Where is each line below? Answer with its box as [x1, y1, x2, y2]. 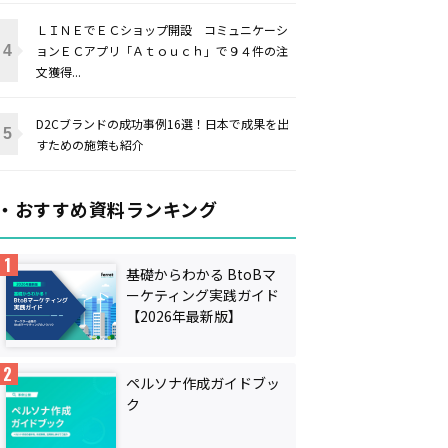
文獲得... [36, 63, 81, 80]
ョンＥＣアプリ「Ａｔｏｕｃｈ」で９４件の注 [36, 42, 288, 59]
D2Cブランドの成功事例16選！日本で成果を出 [36, 115, 289, 132]
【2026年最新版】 [126, 306, 242, 326]
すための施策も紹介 [36, 136, 144, 153]
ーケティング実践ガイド [126, 285, 279, 305]
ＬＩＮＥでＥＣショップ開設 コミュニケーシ [36, 21, 288, 38]
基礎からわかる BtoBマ [126, 264, 276, 284]
